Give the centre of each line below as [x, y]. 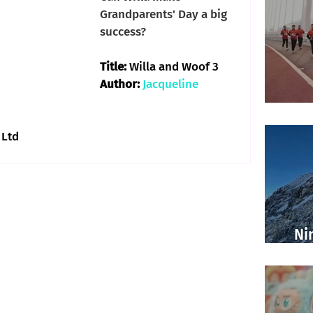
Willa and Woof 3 [174, 67]
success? [123, 32]
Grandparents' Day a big [165, 14]
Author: [121, 84]
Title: [115, 67]
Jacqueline [172, 84]
